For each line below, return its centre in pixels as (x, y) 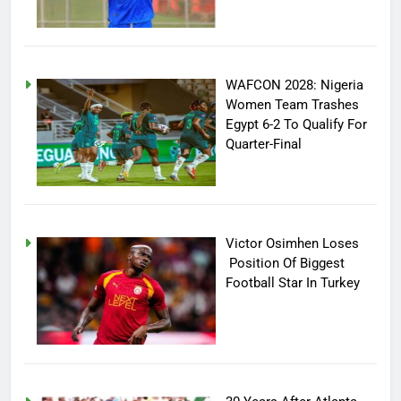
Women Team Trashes (293, 104)
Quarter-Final (264, 144)
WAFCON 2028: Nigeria (295, 85)
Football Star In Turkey (293, 282)
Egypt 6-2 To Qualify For (297, 124)
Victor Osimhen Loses (293, 243)
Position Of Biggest (286, 263)
